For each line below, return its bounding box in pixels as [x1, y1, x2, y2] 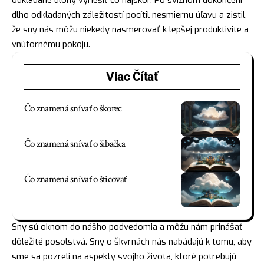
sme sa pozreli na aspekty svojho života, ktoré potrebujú [12, 250, 236, 262]
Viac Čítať [106, 69, 158, 84]
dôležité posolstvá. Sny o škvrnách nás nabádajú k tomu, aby [12, 235, 252, 247]
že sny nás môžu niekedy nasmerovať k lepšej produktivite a [12, 23, 249, 35]
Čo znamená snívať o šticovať [24, 172, 127, 186]
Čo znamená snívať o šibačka [24, 137, 125, 150]
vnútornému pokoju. [12, 38, 90, 50]
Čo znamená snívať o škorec [24, 101, 122, 115]
